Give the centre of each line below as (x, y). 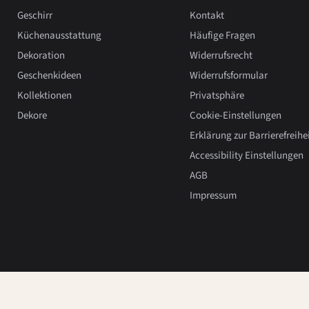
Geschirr (35, 15)
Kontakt (207, 15)
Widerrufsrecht (221, 55)
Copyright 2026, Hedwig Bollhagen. (82, 285)
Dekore (32, 115)
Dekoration (41, 55)
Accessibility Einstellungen (246, 155)
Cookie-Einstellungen (235, 115)
